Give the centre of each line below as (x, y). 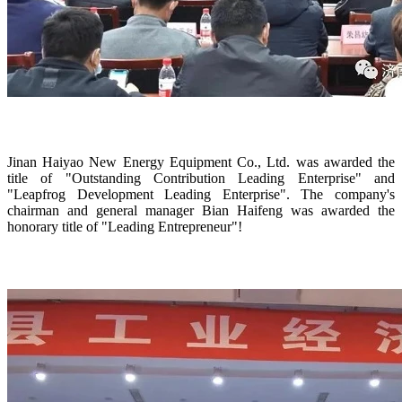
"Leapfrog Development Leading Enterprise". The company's (201, 194)
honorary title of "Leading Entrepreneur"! (125, 226)
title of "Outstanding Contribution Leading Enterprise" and (201, 178)
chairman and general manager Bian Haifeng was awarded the (201, 210)
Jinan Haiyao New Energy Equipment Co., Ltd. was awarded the (201, 162)
